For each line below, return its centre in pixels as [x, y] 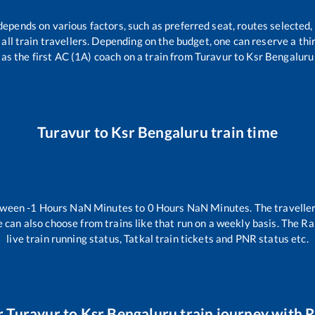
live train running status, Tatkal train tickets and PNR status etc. [157, 238]
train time [243, 131]
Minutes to [119, 207]
